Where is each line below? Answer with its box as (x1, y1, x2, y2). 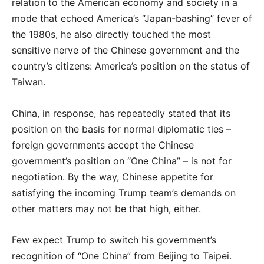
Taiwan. (12, 75, 45, 88)
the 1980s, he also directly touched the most (12, 28, 211, 40)
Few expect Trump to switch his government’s (12, 233, 216, 246)
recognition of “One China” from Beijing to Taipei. (12, 249, 232, 262)
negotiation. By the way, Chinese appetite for (12, 170, 213, 183)
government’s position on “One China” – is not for (12, 154, 232, 167)
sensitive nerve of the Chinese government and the (12, 44, 239, 56)
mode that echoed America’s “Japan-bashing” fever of (12, 12, 252, 24)
